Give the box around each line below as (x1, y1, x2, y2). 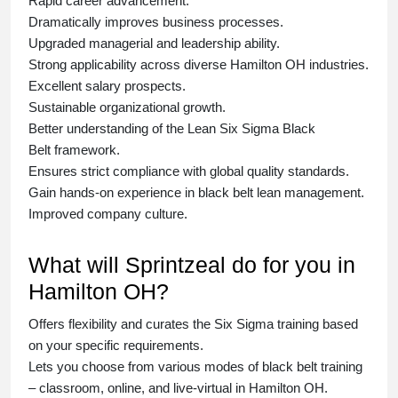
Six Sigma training (214, 316, 319, 332)
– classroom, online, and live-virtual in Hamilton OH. (28, 380, 328, 396)
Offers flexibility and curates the (28, 316, 214, 332)
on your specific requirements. (28, 338, 203, 354)
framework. (51, 142, 120, 158)
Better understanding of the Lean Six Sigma (28, 121, 279, 137)
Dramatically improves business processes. (28, 14, 283, 30)
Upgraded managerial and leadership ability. (28, 36, 280, 52)
